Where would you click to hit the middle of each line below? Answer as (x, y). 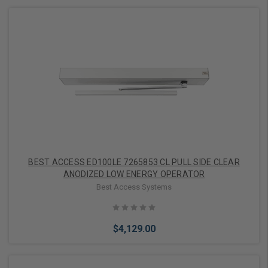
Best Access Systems (134, 187)
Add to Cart (127, 71)
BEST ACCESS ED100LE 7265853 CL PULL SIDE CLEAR (100, 162)
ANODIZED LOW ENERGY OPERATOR (134, 174)
